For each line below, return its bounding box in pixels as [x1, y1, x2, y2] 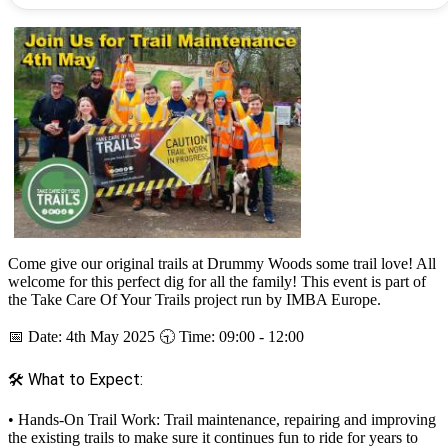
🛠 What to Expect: [8, 369, 143, 389]
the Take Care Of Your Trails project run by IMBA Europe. [8, 290, 381, 308]
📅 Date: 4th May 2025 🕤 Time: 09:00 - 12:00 [8, 327, 308, 345]
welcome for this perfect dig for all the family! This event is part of [8, 272, 426, 290]
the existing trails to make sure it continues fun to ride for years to [8, 428, 418, 446]
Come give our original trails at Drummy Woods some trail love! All [8, 254, 436, 272]
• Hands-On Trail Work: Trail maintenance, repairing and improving [8, 410, 436, 428]
